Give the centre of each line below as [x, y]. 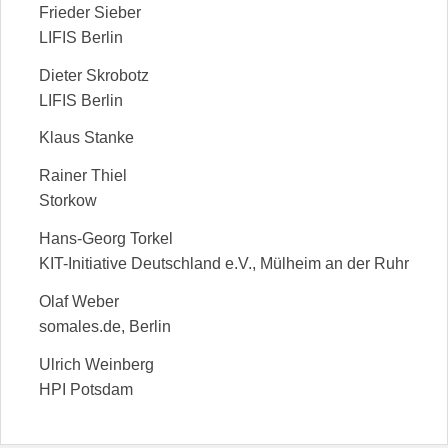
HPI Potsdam [86, 389]
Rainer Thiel [83, 176]
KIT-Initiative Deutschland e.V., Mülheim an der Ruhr [224, 264]
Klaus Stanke [86, 138]
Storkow [68, 201]
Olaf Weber [79, 301]
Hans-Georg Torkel [106, 239]
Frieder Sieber [90, 12]
